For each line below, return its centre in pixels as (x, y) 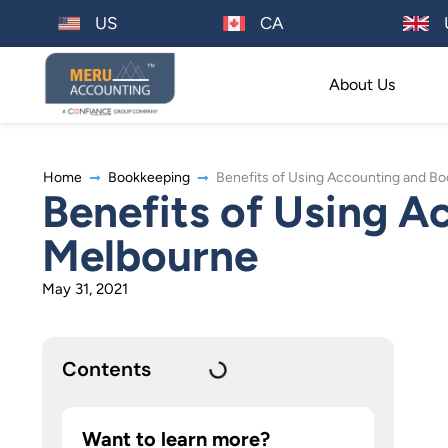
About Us (361, 84)
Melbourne (150, 256)
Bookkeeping (149, 178)
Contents (106, 369)
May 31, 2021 (85, 289)
